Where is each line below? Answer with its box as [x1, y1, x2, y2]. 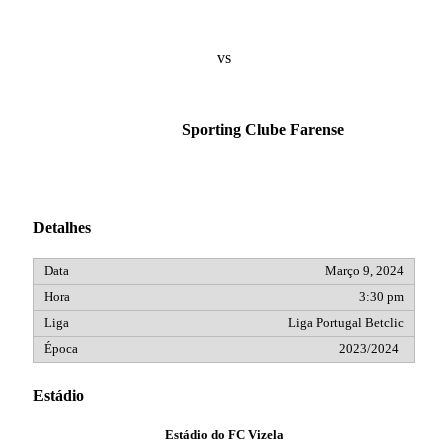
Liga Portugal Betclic [288, 316, 404, 331]
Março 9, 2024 [325, 264, 404, 279]
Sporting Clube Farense [182, 120, 344, 138]
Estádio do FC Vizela [164, 427, 284, 442]
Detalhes [33, 219, 91, 237]
